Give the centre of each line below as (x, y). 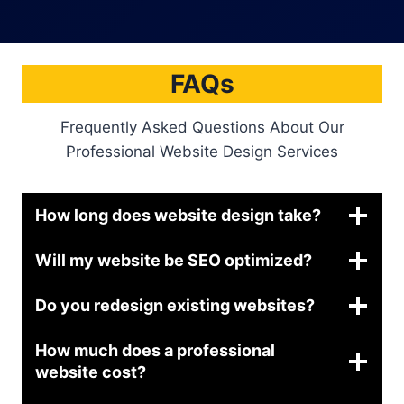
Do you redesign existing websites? (175, 305)
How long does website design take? (178, 215)
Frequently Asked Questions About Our (202, 127)
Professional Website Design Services (202, 151)
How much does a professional (155, 350)
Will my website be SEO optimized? (174, 260)
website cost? (91, 372)
